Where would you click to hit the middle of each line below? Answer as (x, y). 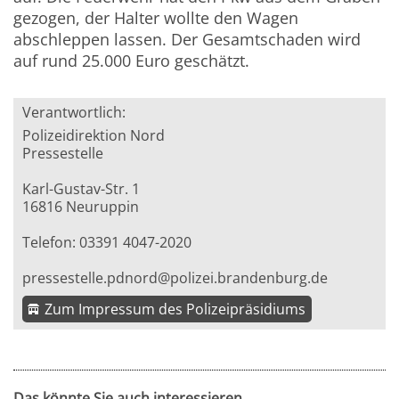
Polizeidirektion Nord (94, 136)
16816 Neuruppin (81, 207)
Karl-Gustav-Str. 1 (81, 189)
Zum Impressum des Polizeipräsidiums (175, 309)
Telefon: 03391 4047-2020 (107, 243)
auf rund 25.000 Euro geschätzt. (132, 61)
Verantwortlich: (74, 113)
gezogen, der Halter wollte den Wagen (156, 18)
